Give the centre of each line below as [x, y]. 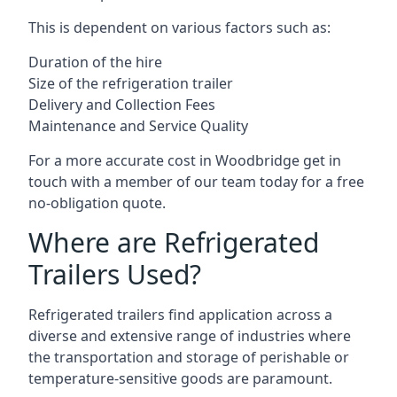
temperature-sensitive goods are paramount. [180, 378]
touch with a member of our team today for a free [196, 182]
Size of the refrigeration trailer [131, 83]
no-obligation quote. [97, 203]
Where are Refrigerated [174, 242]
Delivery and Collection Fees [122, 105]
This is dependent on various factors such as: [179, 27]
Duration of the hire [95, 62]
